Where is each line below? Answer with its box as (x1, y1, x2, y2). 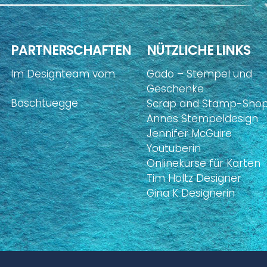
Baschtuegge (11, 95, 78, 110)
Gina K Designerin (147, 185, 235, 200)
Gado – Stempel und (147, 66, 252, 81)
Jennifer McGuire (147, 126, 232, 141)
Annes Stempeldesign (147, 111, 258, 126)
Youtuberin (147, 141, 201, 156)
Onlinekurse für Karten (147, 156, 260, 170)
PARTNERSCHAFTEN (11, 41, 131, 60)
